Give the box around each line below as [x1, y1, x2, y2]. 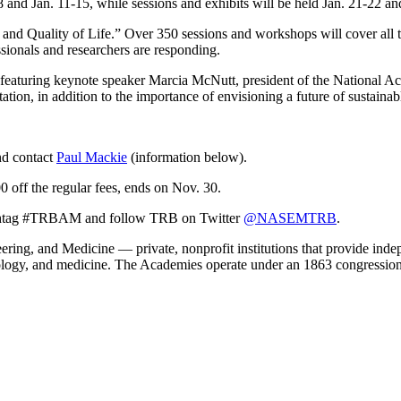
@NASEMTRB [243, 210, 337, 226]
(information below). [127, 149, 247, 166]
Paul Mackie [56, 149, 127, 166]
